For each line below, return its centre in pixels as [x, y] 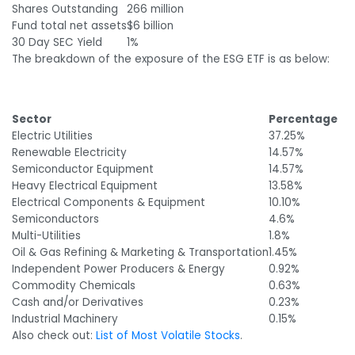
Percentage [303, 119]
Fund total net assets [69, 26]
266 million [155, 10]
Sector [32, 119]
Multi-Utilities [46, 235]
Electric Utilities [52, 136]
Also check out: [54, 335]
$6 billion [150, 26]
